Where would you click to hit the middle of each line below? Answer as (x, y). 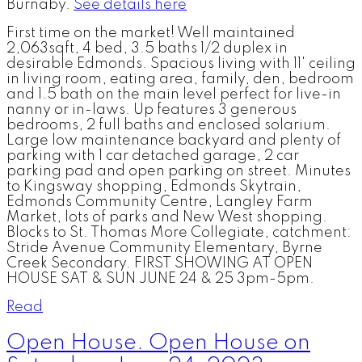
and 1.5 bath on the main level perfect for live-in (174, 95)
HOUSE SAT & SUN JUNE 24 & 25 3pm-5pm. (160, 279)
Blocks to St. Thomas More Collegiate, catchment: (179, 233)
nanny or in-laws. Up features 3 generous (152, 110)
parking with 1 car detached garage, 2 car (153, 156)
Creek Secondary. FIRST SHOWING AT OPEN (160, 264)
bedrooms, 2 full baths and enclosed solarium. (168, 126)
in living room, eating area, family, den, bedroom (180, 80)
